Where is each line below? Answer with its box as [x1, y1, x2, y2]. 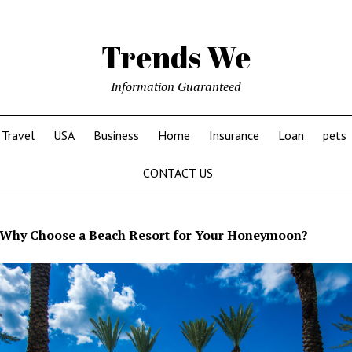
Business [93, 127, 139, 143]
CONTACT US [142, 165, 213, 181]
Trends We [101, 37, 251, 77]
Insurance [208, 127, 259, 143]
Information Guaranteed [111, 78, 241, 95]
